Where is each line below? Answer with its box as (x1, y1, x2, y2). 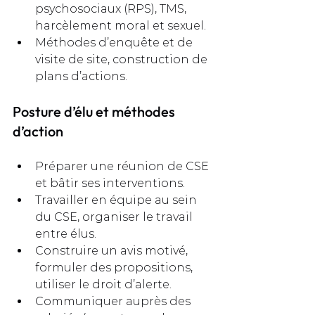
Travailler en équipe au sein (35, 193, 200, 207)
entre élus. (35, 227, 96, 241)
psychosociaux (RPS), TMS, (35, 2, 189, 16)
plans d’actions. (35, 70, 127, 84)
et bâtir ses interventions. (35, 176, 185, 191)
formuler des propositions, (35, 261, 195, 275)
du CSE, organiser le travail (35, 210, 195, 224)
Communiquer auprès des (35, 295, 193, 309)
